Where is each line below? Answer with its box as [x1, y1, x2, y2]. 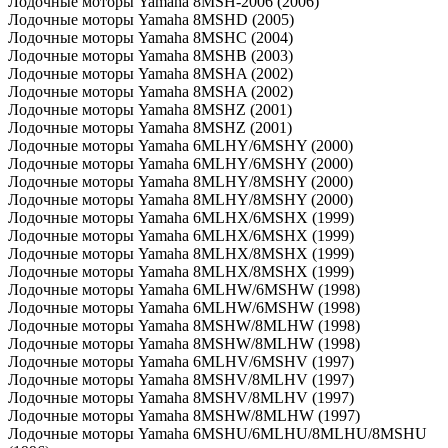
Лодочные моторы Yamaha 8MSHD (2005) [8, 10, 294, 28]
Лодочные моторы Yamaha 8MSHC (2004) [8, 28, 293, 46]
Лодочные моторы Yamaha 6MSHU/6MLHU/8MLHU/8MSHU [8, 424, 427, 442]
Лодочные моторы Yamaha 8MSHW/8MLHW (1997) [8, 406, 360, 424]
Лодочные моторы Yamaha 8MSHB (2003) [8, 46, 293, 64]
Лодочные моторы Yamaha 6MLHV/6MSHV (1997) [8, 352, 354, 370]
